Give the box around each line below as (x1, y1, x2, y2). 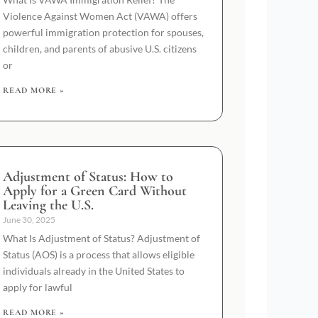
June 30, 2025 (3, 214, 55, 225)
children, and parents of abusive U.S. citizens (3, 42, 197, 55)
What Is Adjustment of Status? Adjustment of (3, 231, 200, 244)
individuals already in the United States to (3, 264, 185, 277)
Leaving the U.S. (3, 196, 94, 214)
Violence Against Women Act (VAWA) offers (3, 9, 197, 22)
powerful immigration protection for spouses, (3, 26, 204, 38)
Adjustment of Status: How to (3, 168, 173, 185)
